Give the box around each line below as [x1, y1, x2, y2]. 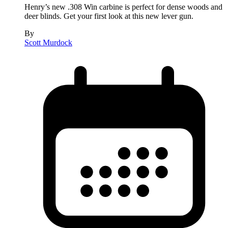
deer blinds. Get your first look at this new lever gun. [24, 11, 193, 20]
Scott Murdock [24, 38, 72, 47]
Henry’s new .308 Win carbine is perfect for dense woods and [24, 2, 222, 11]
